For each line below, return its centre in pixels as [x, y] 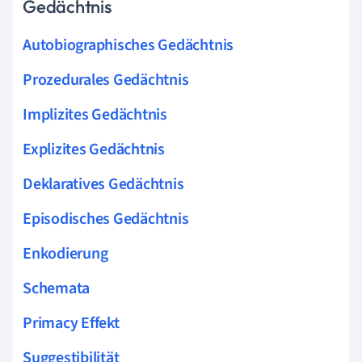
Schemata [57, 288]
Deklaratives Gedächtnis [103, 184]
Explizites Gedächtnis [94, 149]
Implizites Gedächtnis [95, 114]
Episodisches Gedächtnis [106, 219]
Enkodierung [65, 253]
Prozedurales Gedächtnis [106, 80]
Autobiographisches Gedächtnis [128, 45]
